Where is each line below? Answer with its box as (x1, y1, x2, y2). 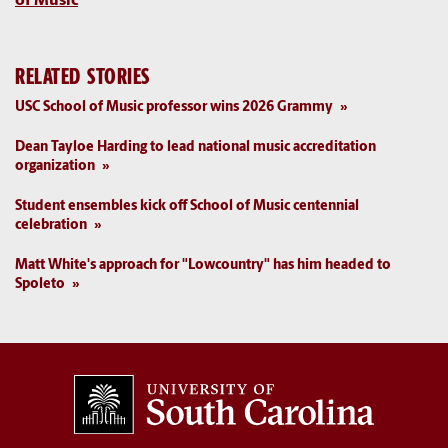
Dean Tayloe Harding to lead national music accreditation (15, 139, 376, 155)
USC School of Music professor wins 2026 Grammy (15, 99, 333, 115)
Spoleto (15, 276, 65, 292)
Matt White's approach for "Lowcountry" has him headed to (15, 257, 391, 273)
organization (15, 158, 95, 174)
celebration (15, 217, 87, 233)
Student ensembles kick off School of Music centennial (15, 198, 359, 214)
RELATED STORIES (15, 63, 150, 91)
